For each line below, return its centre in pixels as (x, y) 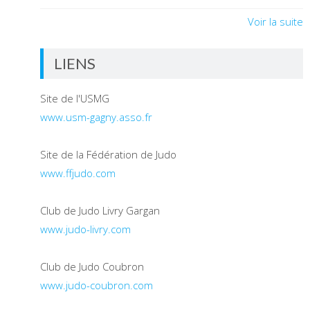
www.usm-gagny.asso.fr (96, 117)
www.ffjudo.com (78, 173)
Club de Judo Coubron (92, 266)
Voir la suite (275, 21)
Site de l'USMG (75, 98)
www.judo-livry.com (85, 229)
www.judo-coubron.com (97, 285)
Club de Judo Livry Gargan (100, 210)
